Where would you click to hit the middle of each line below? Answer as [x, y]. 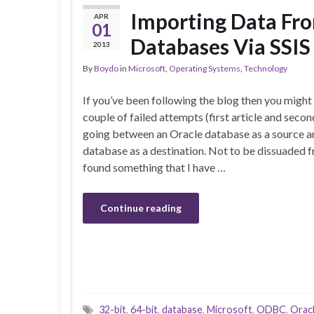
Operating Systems [205, 69]
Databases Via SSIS [220, 47]
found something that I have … [154, 168]
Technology [266, 69]
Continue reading [141, 208]
